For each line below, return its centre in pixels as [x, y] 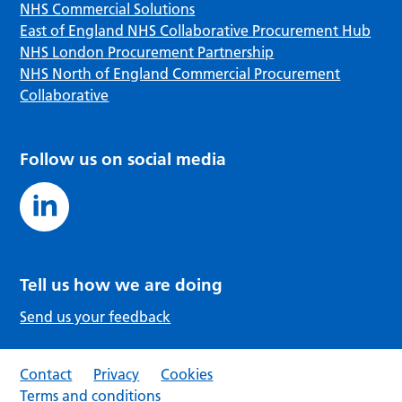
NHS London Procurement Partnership [147, 52]
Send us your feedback [96, 317]
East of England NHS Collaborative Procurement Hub [196, 31]
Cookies [187, 375]
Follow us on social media [123, 160]
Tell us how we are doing [122, 285]
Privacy [117, 375]
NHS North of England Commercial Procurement [180, 74]
